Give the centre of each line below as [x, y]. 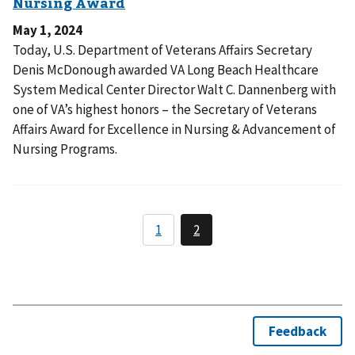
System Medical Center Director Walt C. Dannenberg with [174, 90]
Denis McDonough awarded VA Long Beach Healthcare [166, 70]
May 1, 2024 [48, 31]
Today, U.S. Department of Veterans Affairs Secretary [162, 50]
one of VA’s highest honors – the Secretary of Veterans [165, 110]
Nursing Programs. [66, 149]
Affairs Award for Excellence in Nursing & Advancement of [174, 130]
